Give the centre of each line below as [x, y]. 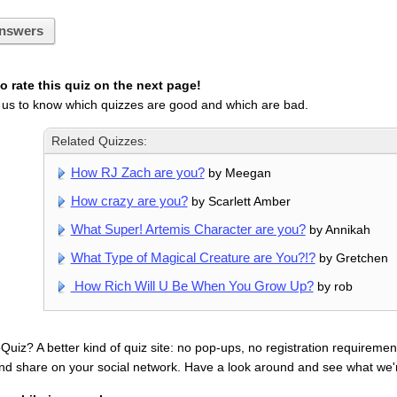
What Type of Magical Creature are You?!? [193, 258]
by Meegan [237, 173]
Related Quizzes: [100, 141]
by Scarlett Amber [239, 202]
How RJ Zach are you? [137, 173]
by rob [333, 287]
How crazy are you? [129, 201]
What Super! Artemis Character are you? [188, 230]
